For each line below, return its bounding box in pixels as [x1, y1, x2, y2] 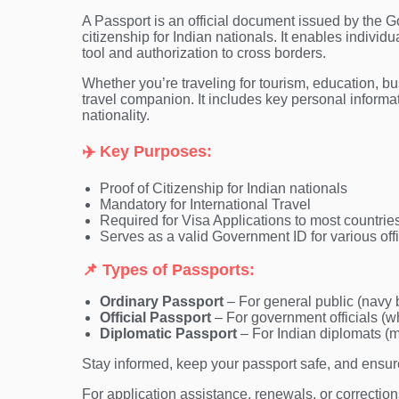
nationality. [82, 107, 150, 123]
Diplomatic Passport [100, 325, 237, 341]
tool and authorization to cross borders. [82, 45, 326, 61]
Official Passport [100, 309, 211, 325]
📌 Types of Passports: [82, 260, 255, 279]
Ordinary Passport [100, 293, 224, 309]
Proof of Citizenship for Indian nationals [100, 180, 347, 196]
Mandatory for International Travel [100, 196, 311, 212]
